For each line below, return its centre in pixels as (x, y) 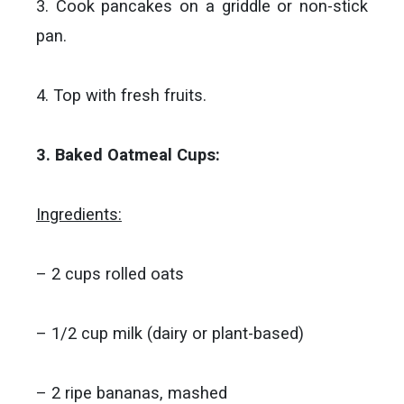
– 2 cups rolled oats (110, 274)
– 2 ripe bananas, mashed (132, 393)
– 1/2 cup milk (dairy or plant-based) (170, 333)
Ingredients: (79, 214)
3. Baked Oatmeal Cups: (128, 155)
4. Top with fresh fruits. (121, 95)
